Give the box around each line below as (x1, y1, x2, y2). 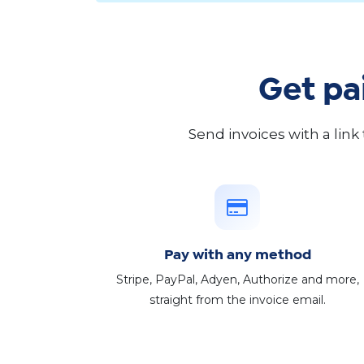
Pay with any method (163, 249, 311, 262)
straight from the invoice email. (149, 292, 326, 308)
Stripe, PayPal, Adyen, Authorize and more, (115, 272, 359, 288)
